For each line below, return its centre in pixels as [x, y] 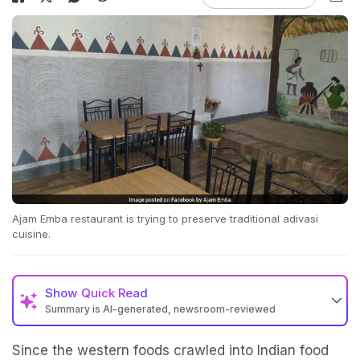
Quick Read [115, 293]
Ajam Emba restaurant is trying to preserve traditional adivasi [165, 219]
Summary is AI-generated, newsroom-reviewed [160, 309]
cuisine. [31, 234]
